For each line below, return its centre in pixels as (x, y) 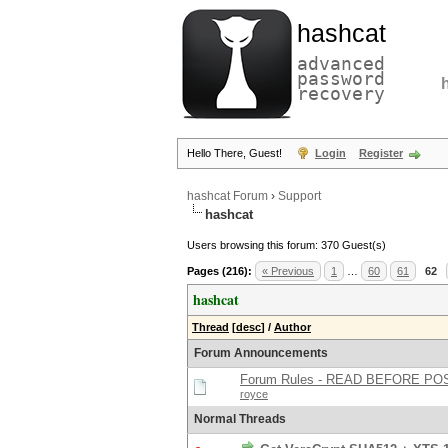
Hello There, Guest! (236, 153)
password (341, 78)
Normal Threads (240, 419)
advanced (341, 63)
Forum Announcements (261, 353)
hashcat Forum (227, 196)
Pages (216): (219, 271)
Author (292, 327)
